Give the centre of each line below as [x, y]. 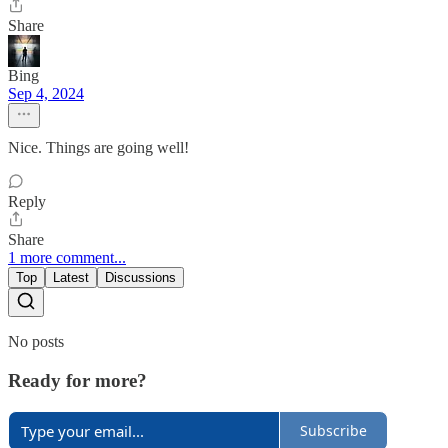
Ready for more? [77, 380]
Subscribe [333, 430]
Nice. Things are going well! [98, 148]
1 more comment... [67, 258]
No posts [36, 342]
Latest [71, 278]
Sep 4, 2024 [46, 94]
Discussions [140, 278]
